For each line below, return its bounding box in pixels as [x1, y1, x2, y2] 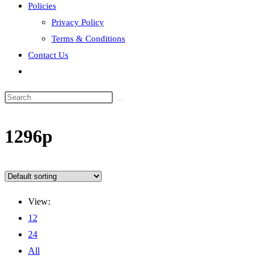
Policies [28, 1, 56, 11]
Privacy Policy [51, 18, 104, 27]
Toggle [27, 65, 53, 75]
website [27, 81, 55, 91]
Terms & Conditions [51, 34, 125, 43]
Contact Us [28, 50, 68, 60]
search [27, 97, 51, 106]
